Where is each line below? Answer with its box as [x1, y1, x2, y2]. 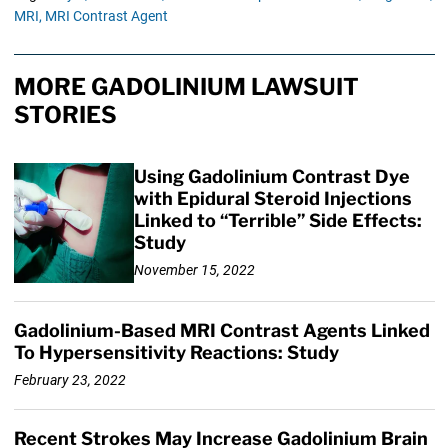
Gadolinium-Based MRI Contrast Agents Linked [13, 320, 430, 342]
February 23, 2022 [13, 371, 126, 388]
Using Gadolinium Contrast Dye [133, 166, 410, 188]
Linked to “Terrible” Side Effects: [133, 210, 422, 232]
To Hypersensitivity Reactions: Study [13, 342, 339, 364]
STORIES [13, 101, 117, 130]
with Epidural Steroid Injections [133, 188, 412, 210]
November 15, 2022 [133, 261, 255, 278]
